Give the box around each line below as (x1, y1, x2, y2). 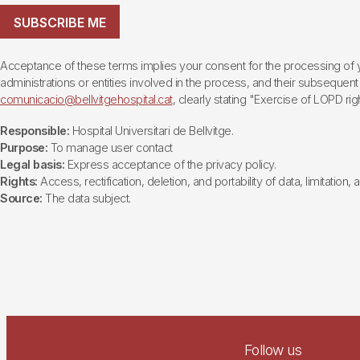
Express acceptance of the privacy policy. (64, 157, 276, 171)
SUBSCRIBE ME (14, 14, 106, 31)
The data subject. (42, 190, 131, 205)
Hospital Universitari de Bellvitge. (69, 123, 233, 137)
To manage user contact (47, 140, 173, 154)
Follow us (243, 341, 302, 358)
